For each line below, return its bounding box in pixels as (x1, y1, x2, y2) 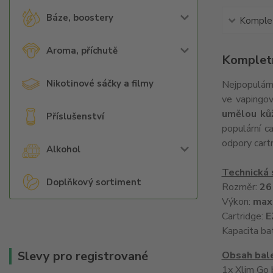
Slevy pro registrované (18, 248, 148, 264)
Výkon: (221, 195, 253, 208)
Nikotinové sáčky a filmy (46, 77, 154, 90)
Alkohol (46, 143, 80, 155)
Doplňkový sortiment (46, 176, 141, 188)
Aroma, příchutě (46, 44, 118, 57)
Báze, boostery (46, 12, 113, 24)
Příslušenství (46, 110, 104, 122)
